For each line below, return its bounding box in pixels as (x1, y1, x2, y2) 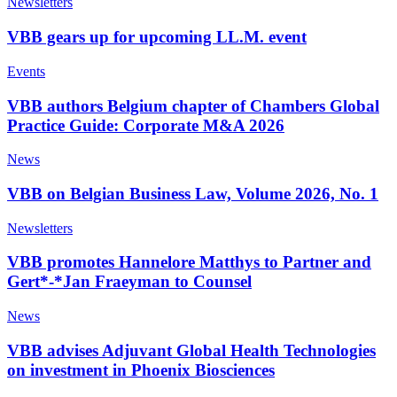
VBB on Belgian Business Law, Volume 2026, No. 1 (7, 184, 378, 204)
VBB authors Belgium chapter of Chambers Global (7, 96, 379, 115)
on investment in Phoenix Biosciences (7, 360, 275, 379)
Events (7, 63, 45, 79)
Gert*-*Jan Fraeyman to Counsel (7, 272, 252, 292)
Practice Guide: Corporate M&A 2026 (7, 115, 284, 135)
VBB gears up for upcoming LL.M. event (7, 27, 307, 47)
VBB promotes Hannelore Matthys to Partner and (7, 253, 371, 272)
